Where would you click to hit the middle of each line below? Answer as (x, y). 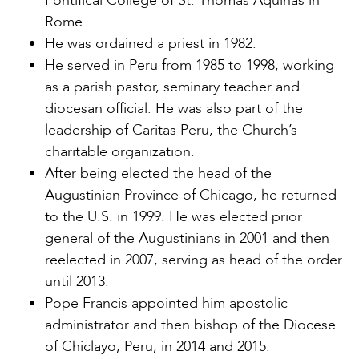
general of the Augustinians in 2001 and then (187, 238)
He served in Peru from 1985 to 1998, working (190, 65)
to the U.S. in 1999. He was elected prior (173, 216)
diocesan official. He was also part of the (174, 108)
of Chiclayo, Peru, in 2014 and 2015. (157, 346)
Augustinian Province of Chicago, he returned (191, 195)
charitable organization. (120, 151)
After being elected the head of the (158, 173)
